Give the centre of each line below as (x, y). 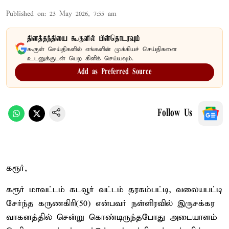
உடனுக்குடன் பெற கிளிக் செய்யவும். (80, 58)
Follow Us (175, 113)
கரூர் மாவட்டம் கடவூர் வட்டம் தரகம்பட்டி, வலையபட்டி (114, 190)
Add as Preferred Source (114, 72)
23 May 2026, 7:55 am (83, 14)
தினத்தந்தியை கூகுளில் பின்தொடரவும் (84, 39)
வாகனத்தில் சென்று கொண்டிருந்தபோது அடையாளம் (112, 217)
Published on (25, 14)
